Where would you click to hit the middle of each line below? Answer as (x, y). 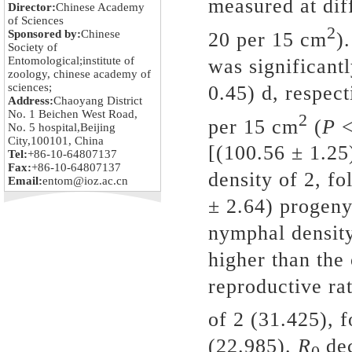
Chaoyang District (98, 101)
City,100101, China (56, 141)
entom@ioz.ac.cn (85, 181)
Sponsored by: (44, 34)
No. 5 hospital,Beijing (62, 127)
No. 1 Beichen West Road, (73, 114)
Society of (33, 47)
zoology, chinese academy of (79, 74)
